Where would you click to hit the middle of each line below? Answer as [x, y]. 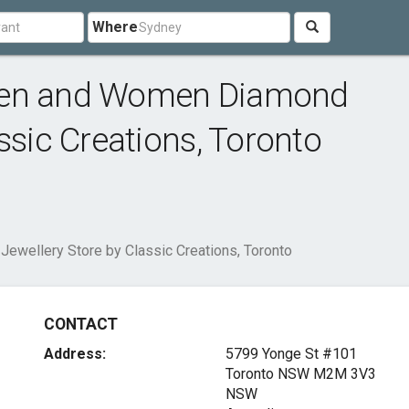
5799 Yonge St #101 [291, 354]
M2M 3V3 [344, 374]
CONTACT [81, 324]
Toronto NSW [267, 374]
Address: [75, 354]
